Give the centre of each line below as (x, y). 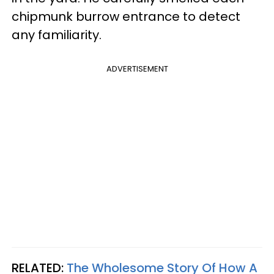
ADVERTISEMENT (137, 68)
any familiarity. (57, 35)
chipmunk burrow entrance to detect (126, 16)
